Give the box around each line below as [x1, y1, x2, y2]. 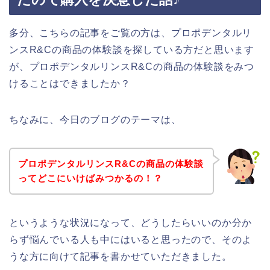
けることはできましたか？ [9, 78, 131, 89]
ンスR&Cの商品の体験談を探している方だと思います [9, 45, 254, 55]
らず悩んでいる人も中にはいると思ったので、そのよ [9, 234, 253, 245]
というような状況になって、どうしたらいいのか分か [9, 217, 253, 228]
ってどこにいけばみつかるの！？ [17, 172, 163, 183]
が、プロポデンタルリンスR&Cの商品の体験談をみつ [9, 61, 254, 72]
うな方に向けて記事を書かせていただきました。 [9, 251, 232, 262]
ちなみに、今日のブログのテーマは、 [9, 115, 181, 125]
